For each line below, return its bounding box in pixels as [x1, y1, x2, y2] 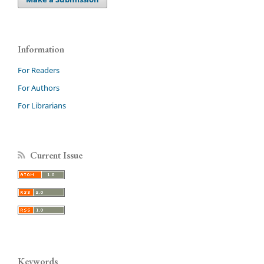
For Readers [18, 64, 60, 75]
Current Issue [30, 148, 82, 161]
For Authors [18, 82, 60, 93]
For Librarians [18, 100, 66, 111]
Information [18, 42, 64, 55]
